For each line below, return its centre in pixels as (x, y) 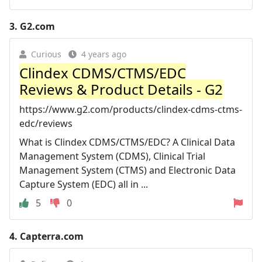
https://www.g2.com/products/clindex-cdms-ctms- (131, 109)
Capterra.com (52, 236)
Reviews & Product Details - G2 (121, 89)
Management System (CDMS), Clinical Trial (112, 156)
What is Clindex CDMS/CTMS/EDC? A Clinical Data (127, 142)
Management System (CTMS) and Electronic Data (127, 170)
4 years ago (104, 54)
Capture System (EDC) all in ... (84, 184)
